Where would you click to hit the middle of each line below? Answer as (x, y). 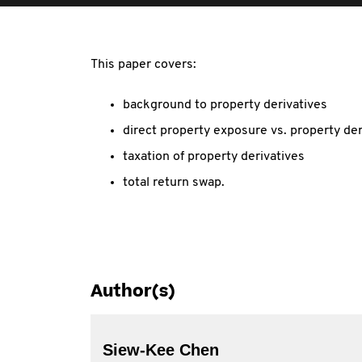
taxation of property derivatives (214, 157)
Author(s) (133, 291)
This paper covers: (143, 65)
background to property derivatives (225, 105)
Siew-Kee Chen (161, 350)
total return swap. (174, 183)
